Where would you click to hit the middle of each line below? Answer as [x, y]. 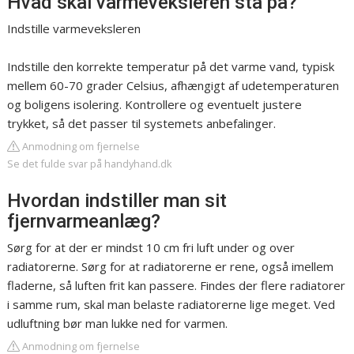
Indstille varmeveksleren [74, 29]
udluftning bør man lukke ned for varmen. [118, 324]
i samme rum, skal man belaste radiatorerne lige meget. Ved [171, 305]
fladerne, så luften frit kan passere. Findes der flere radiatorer [177, 286]
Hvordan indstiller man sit [117, 201]
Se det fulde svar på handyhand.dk [90, 164]
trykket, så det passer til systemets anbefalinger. [142, 124]
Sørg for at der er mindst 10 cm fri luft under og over [151, 248]
